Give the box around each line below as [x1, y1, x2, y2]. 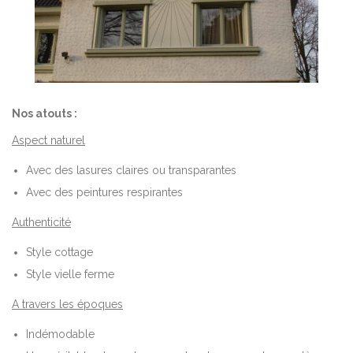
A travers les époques [12, 297, 123, 310]
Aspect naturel [12, 133, 85, 147]
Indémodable [26, 327, 95, 340]
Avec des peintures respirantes [26, 185, 184, 199]
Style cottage [26, 245, 94, 258]
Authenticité [12, 215, 71, 229]
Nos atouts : [12, 106, 77, 120]
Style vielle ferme [26, 267, 115, 281]
